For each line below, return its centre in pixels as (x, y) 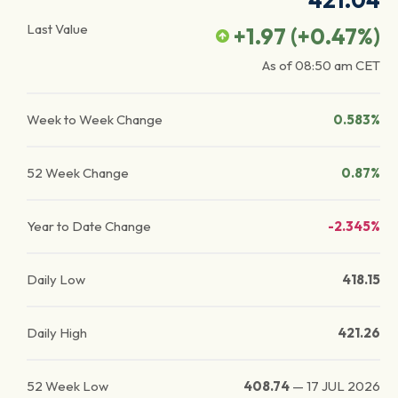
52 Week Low (68, 386)
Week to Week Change (95, 119)
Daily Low (56, 279)
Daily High (57, 333)
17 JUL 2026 (343, 386)
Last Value (57, 29)
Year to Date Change (89, 226)
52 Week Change (78, 173)
